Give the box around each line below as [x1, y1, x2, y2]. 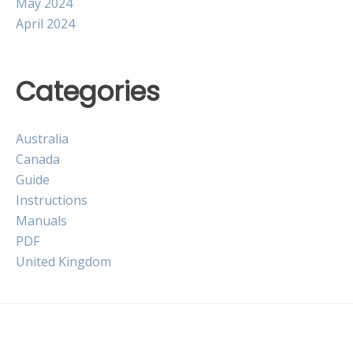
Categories [16, 72, 160, 110]
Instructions [16, 191, 87, 210]
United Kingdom [16, 253, 111, 271]
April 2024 [16, 14, 75, 32]
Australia [16, 130, 69, 148]
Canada [16, 150, 60, 169]
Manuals [16, 212, 67, 230]
